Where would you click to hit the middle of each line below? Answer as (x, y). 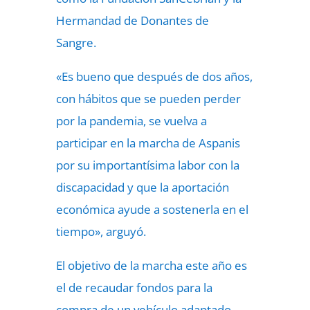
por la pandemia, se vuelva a (131, 121)
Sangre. (77, 43)
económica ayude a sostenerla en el (152, 209)
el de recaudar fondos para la (134, 288)
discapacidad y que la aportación (142, 187)
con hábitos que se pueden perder (148, 99)
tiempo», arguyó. (101, 231)
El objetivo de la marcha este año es (151, 265)
